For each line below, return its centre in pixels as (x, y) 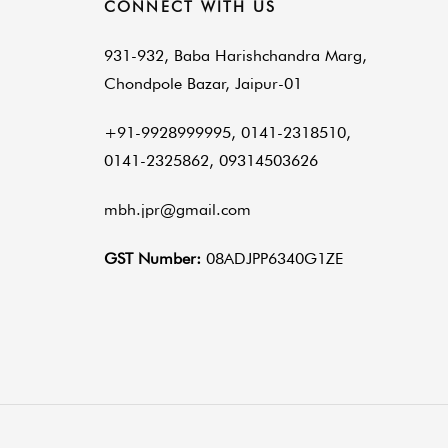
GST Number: (154, 258)
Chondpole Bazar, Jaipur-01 (202, 84)
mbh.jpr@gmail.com (177, 209)
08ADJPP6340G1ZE (274, 258)
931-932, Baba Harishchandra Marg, (235, 56)
